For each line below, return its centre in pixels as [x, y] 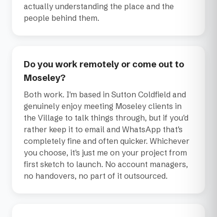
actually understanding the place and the [99, 7]
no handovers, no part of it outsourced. [96, 176]
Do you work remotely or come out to [104, 64]
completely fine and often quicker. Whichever [107, 141]
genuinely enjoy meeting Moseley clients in [103, 106]
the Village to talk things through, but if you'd [106, 118]
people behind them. [62, 18]
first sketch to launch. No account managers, [106, 164]
